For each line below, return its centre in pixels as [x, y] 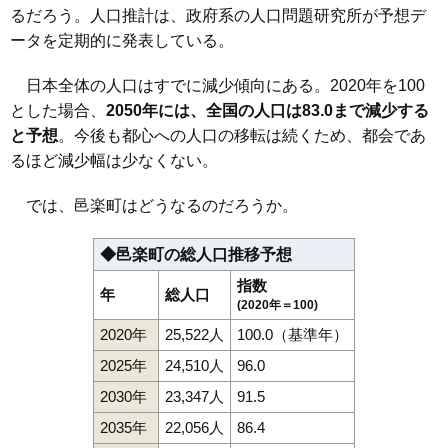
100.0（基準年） [292, 335]
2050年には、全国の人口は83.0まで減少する [267, 111]
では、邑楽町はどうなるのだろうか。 [154, 206]
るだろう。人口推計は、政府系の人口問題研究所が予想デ [218, 16]
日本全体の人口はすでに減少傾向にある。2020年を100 [217, 86]
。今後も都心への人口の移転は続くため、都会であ [242, 136]
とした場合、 [58, 111]
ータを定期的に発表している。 [122, 41]
